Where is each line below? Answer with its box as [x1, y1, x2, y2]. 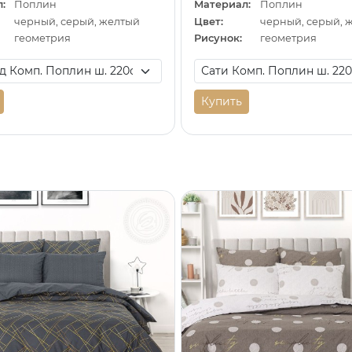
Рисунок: [194, 32, 243, 45]
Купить [201, 94, 243, 109]
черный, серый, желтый [14, 15, 141, 27]
